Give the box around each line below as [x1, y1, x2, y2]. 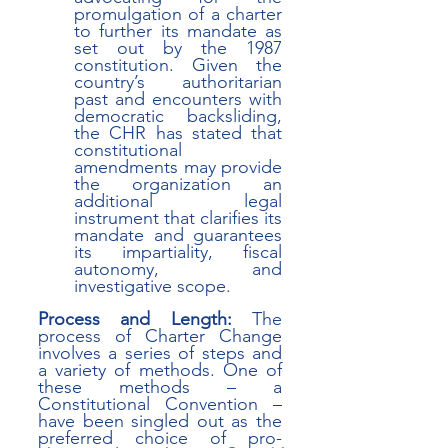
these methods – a [38, 376, 282, 398]
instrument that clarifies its [74, 207, 282, 229]
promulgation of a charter [74, 3, 282, 25]
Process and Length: [38, 308, 232, 330]
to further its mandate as [74, 20, 282, 42]
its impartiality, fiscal [74, 241, 282, 263]
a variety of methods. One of [38, 359, 282, 381]
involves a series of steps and [38, 342, 282, 364]
